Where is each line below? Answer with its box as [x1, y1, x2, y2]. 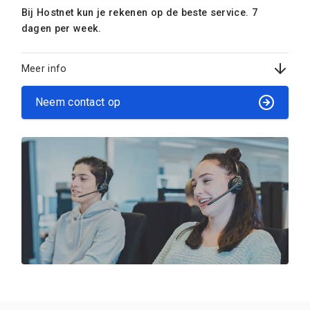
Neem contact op [35, 95, 121, 109]
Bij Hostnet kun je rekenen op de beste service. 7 [21, 6, 258, 19]
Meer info [21, 62, 67, 74]
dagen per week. [21, 22, 102, 35]
